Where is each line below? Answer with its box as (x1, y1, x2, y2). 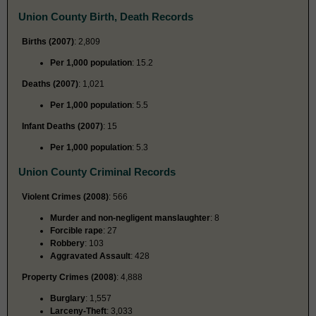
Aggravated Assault (50, 250, 130, 261)
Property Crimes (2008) (22, 272, 116, 282)
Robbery (50, 238, 85, 248)
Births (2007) (22, 36, 74, 47)
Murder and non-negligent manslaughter (50, 212, 210, 223)
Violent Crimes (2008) (22, 191, 109, 202)
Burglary (50, 293, 85, 303)
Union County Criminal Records (18, 165, 176, 178)
